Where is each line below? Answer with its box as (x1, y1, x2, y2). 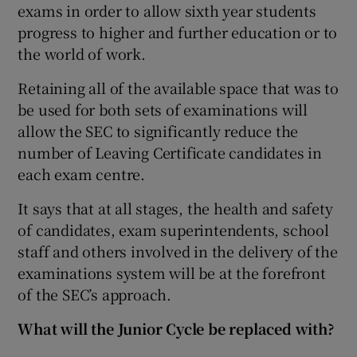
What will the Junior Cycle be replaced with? (18, 317, 335, 339)
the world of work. (18, 42, 146, 64)
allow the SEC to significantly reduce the (18, 120, 299, 141)
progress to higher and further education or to (18, 21, 338, 42)
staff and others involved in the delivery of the (18, 240, 338, 261)
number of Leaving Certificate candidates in (18, 141, 322, 163)
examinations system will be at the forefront (18, 261, 326, 283)
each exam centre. (18, 163, 146, 184)
